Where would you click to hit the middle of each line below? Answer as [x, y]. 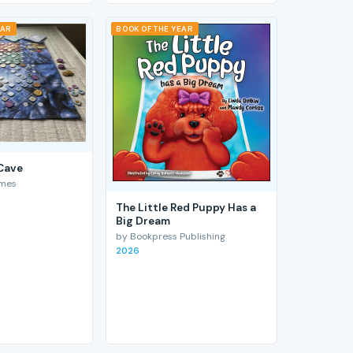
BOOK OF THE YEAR [155, 28]
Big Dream [143, 221]
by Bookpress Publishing [171, 236]
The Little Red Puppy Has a [186, 207]
